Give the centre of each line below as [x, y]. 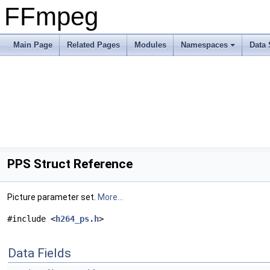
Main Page [33, 45]
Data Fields [39, 253]
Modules [150, 45]
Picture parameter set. [52, 197]
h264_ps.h [77, 219]
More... [110, 197]
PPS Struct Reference [70, 164]
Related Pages [93, 45]
